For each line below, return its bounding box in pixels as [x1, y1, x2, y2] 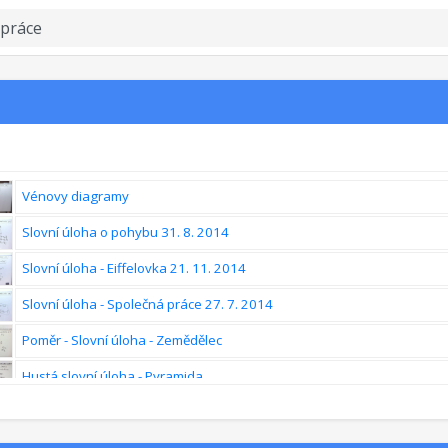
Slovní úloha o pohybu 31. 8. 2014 [22, 223, 229, 241]
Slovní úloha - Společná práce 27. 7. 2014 [22, 295, 273, 313]
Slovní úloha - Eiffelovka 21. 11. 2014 [22, 259, 246, 277]
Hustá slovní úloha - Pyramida [22, 367, 203, 385]
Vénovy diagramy [22, 187, 129, 205]
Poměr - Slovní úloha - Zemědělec [22, 331, 222, 349]
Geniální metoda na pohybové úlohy [22, 403, 244, 421]
